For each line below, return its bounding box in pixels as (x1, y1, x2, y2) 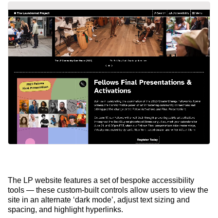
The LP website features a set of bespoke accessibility (8, 176, 194, 185)
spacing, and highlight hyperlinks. (8, 205, 123, 214)
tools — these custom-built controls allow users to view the (8, 186, 208, 195)
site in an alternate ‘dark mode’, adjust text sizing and (8, 196, 190, 204)
